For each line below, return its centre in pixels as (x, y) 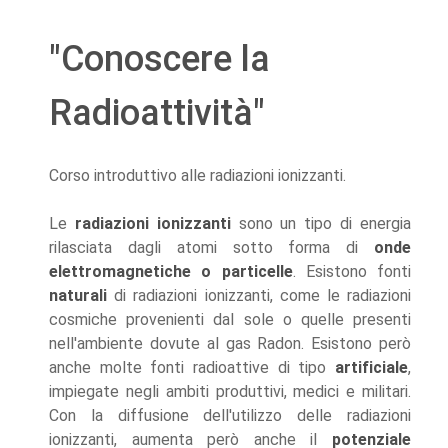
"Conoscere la (159, 59)
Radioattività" (157, 113)
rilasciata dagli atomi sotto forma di (211, 248)
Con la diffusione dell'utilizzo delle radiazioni (230, 416)
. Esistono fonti (351, 272)
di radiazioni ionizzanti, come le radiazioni (259, 296)
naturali (78, 296)
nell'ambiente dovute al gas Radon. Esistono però (230, 344)
